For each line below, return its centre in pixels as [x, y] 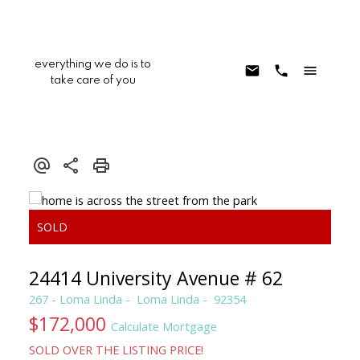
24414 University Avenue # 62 [155, 278]
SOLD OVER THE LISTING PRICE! [116, 349]
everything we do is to [93, 64]
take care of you [93, 80]
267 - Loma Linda [75, 299]
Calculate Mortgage [164, 326]
